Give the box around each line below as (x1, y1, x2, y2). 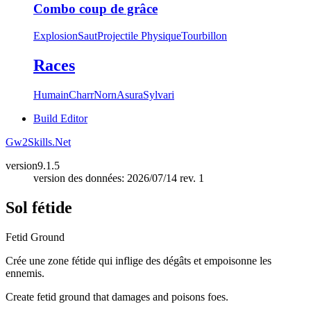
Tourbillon (181, 30, 227, 42)
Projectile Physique (97, 30, 181, 42)
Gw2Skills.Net (6, 135, 71, 148)
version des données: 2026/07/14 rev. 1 (33, 171, 204, 184)
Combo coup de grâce (33, 1, 158, 17)
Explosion (33, 30, 78, 42)
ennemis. (6, 267, 44, 279)
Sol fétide (6, 198, 72, 217)
